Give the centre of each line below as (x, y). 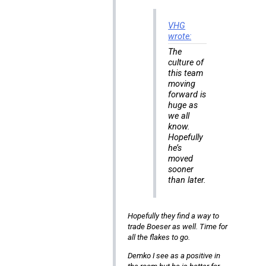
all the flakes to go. (159, 237)
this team (186, 74)
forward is (187, 95)
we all (179, 116)
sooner (181, 170)
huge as (183, 106)
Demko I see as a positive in (174, 256)
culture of (186, 63)
